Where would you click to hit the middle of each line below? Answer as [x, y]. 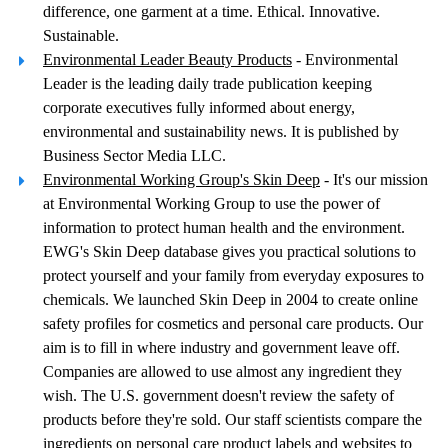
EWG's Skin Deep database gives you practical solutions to [229, 251]
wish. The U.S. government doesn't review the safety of [218, 395]
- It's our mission [374, 179]
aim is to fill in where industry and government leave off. [221, 347]
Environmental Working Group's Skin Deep [181, 179]
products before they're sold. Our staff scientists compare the [232, 419]
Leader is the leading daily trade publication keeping [207, 83]
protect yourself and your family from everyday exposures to [233, 275]
